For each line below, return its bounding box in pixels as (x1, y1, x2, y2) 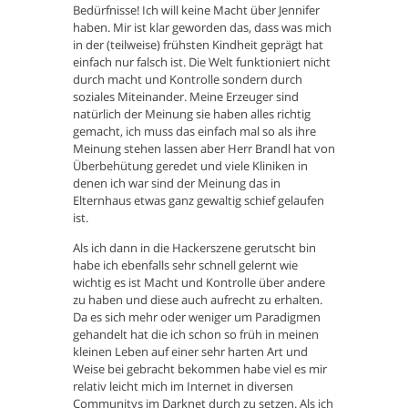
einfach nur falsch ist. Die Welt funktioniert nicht (73, 54, 331, 71)
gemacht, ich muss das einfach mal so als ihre (73, 123, 316, 140)
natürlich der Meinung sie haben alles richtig (73, 106, 311, 123)
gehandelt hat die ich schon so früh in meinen (73, 326, 319, 343)
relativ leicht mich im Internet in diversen (73, 378, 293, 395)
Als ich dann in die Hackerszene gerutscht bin (73, 240, 316, 257)
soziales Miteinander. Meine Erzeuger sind (73, 88, 299, 106)
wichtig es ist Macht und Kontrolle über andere (73, 274, 325, 291)
